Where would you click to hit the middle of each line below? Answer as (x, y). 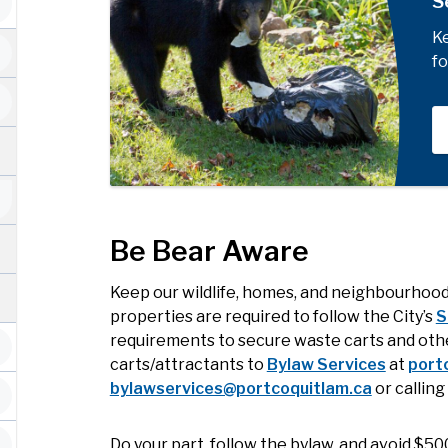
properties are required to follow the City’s (272, 317)
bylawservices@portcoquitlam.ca (240, 389)
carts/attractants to (188, 365)
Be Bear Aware (209, 251)
